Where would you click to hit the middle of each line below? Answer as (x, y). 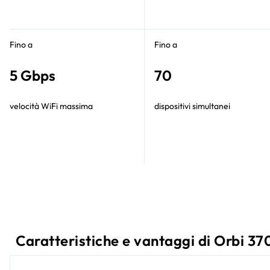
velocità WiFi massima (51, 106)
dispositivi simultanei (192, 106)
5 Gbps (33, 75)
